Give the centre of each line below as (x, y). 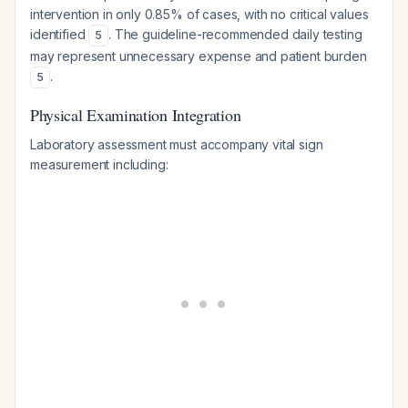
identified (60, 34)
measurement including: (99, 164)
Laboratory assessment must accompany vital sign (177, 144)
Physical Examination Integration (136, 115)
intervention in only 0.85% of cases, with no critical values (199, 14)
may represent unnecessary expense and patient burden (199, 56)
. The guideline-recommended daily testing (235, 34)
